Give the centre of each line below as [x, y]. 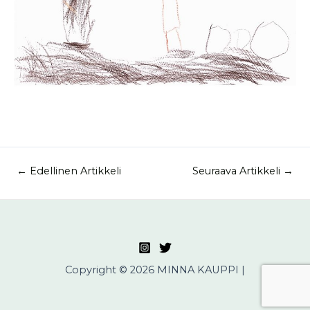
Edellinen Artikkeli [74, 171]
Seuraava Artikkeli [238, 171]
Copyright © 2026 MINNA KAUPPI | [155, 270]
